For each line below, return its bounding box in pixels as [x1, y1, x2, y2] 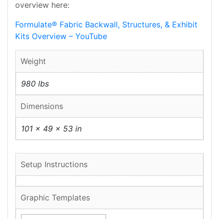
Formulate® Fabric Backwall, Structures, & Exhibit [15, 20, 197, 29]
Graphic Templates [21, 192, 90, 202]
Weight [21, 56, 46, 66]
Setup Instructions [21, 159, 88, 169]
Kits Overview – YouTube [15, 31, 107, 41]
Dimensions [21, 101, 63, 111]
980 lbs [21, 79, 49, 88]
